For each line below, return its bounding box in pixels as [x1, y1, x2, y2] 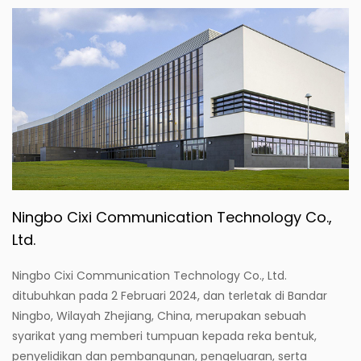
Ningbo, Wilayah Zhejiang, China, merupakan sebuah [12, 307, 306, 324]
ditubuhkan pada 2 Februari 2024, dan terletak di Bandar [12, 287, 327, 304]
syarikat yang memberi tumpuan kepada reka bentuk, [12, 327, 317, 344]
